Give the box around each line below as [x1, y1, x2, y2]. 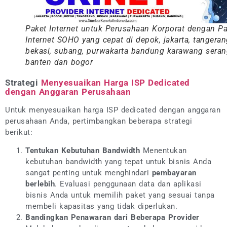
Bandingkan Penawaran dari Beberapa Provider [25, 213, 200, 222]
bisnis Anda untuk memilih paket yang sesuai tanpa [25, 191, 215, 200]
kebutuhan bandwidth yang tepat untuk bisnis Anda [25, 157, 211, 167]
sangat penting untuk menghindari [25, 168, 152, 178]
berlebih [25, 179, 55, 189]
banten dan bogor [25, 57, 93, 67]
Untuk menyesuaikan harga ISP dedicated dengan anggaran [5, 105, 220, 115]
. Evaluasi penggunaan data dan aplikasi [55, 179, 202, 189]
